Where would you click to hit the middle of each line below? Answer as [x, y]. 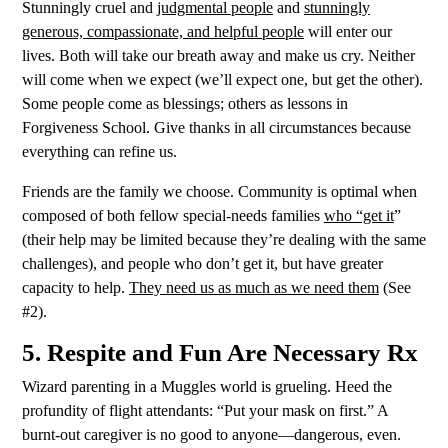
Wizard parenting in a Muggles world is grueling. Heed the [207, 387]
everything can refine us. [101, 152]
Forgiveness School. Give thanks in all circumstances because [216, 128]
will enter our [348, 32]
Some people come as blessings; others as [152, 104]
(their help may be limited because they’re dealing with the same [224, 240]
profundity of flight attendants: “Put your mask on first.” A [205, 411]
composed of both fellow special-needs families [173, 216]
